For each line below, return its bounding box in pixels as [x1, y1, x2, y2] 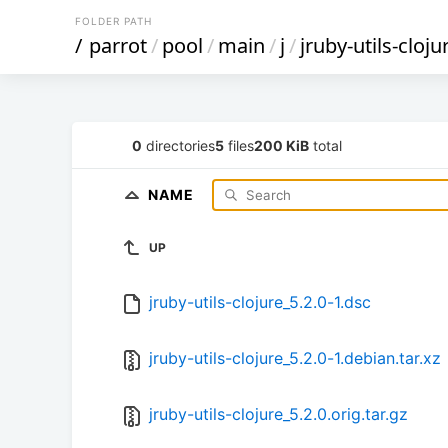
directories [142, 136, 215, 154]
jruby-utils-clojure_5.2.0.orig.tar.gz [149, 404, 408, 425]
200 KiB [254, 136, 309, 154]
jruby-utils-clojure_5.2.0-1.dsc [149, 292, 371, 313]
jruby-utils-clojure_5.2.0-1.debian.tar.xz [149, 348, 441, 369]
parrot [89, 32, 147, 59]
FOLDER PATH [75, 15, 152, 27]
